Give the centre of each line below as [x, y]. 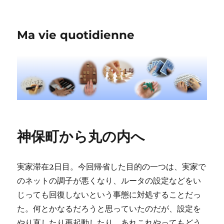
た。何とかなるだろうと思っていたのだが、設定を [109, 209]
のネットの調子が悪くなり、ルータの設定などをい [109, 181]
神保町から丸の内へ [81, 137]
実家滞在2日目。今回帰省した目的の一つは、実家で [112, 167]
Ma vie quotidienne [76, 35]
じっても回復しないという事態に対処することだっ [109, 195]
